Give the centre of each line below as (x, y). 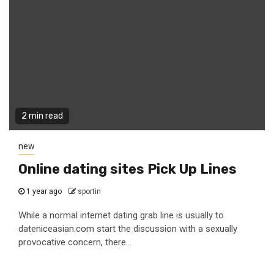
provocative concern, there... (75, 242)
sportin (89, 191)
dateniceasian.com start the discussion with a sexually (128, 229)
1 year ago (44, 191)
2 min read (42, 116)
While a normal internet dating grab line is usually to (121, 215)
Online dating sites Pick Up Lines (128, 169)
